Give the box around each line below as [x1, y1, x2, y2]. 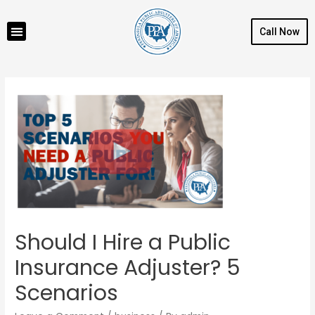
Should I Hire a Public [15, 227, 231, 257]
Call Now [259, 25, 300, 37]
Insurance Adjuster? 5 [15, 252, 241, 283]
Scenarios [15, 278, 119, 308]
